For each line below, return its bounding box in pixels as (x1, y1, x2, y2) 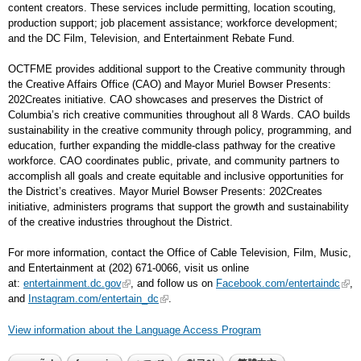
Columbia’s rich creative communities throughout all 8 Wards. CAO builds (8, 109, 351, 121)
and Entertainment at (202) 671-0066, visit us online (8, 262, 249, 274)
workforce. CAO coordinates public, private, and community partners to (8, 155, 339, 167)
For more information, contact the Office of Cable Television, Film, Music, (8, 247, 351, 259)
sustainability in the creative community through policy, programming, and (8, 124, 351, 136)
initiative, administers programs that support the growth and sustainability (8, 201, 349, 213)
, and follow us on (131, 277, 216, 289)
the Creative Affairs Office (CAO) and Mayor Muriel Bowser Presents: (8, 78, 331, 90)
